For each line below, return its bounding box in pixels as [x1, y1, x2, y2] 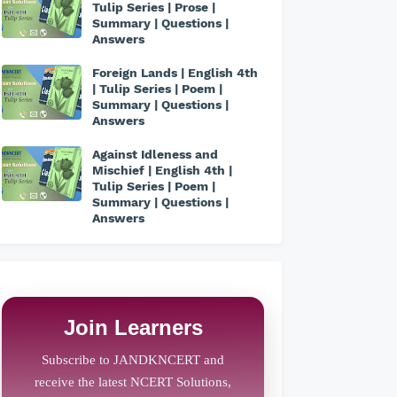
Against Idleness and [92, 147, 218, 162]
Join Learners [63, 315, 203, 340]
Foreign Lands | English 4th [92, 66, 258, 81]
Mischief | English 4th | [92, 163, 232, 178]
